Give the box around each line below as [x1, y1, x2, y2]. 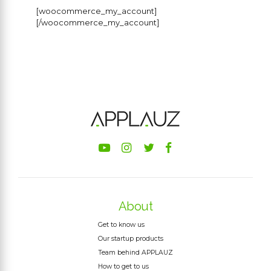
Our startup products [98, 234, 163, 243]
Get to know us [98, 220, 145, 229]
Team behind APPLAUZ [98, 248, 173, 256]
